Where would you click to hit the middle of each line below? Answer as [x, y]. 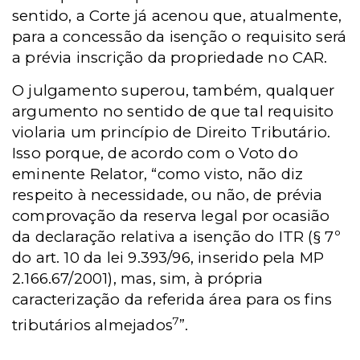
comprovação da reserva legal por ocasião [171, 216]
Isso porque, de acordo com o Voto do [155, 153]
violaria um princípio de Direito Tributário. [172, 133]
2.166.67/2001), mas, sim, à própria [138, 279]
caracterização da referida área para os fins [172, 300]
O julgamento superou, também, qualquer [174, 91]
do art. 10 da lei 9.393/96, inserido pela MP [168, 258]
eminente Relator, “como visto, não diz [158, 174]
